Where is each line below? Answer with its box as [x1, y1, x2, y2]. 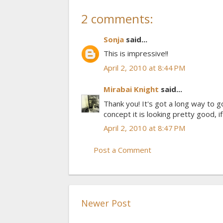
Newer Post [81, 197, 131, 209]
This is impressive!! [104, 48, 168, 59]
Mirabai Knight [104, 84, 159, 95]
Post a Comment [94, 144, 151, 155]
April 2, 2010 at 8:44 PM [104, 62, 185, 73]
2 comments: [81, 10, 153, 27]
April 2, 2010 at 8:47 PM [104, 123, 185, 133]
